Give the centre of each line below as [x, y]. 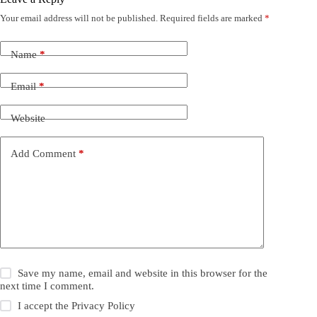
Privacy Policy [104, 305]
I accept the [45, 305]
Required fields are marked [212, 18]
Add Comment [43, 154]
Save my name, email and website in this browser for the [143, 273]
